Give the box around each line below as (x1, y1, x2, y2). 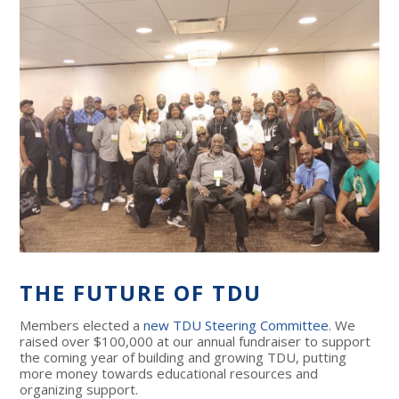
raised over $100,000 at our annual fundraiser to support (20, 332, 371, 350)
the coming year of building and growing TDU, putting (20, 348, 347, 366)
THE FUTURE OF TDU (20, 278, 270, 307)
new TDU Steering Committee (143, 316, 330, 334)
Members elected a (20, 316, 144, 334)
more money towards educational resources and (20, 364, 319, 382)
